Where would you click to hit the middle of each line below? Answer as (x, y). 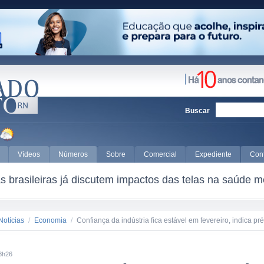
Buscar (197, 111)
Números (73, 154)
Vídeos (29, 154)
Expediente (213, 154)
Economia (50, 220)
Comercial (160, 154)
